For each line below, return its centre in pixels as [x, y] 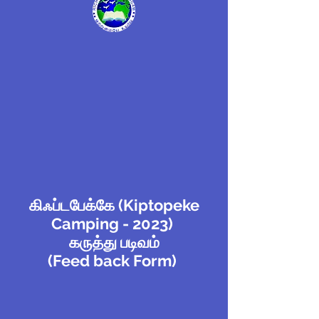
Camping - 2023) [114, 224]
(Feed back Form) [114, 261]
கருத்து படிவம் [114, 242]
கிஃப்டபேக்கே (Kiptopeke [114, 205]
